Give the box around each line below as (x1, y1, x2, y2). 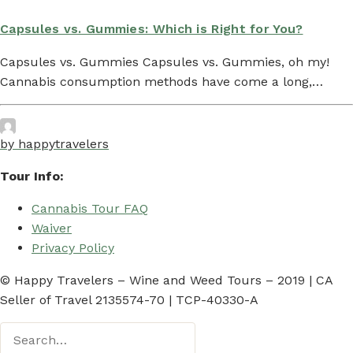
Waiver (32, 221, 72, 236)
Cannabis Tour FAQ (32, 201, 148, 217)
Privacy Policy (32, 240, 114, 256)
